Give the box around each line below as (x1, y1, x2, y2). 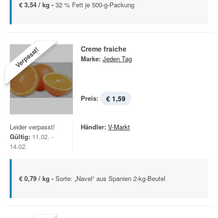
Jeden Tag (103, 54, 132, 63)
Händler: (81, 122, 106, 131)
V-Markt (108, 122, 130, 131)
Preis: (81, 93, 98, 103)
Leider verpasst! (10, 122, 55, 131)
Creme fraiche (81, 44, 127, 54)
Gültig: (10, 132, 30, 141)
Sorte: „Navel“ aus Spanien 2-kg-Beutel (55, 174, 165, 183)
